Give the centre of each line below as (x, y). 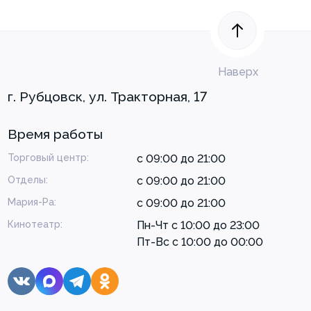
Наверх (238, 72)
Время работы (55, 134)
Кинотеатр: (35, 224)
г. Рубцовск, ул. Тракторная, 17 (107, 96)
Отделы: (28, 179)
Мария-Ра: (32, 202)
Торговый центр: (48, 157)
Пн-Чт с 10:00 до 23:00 (198, 225)
